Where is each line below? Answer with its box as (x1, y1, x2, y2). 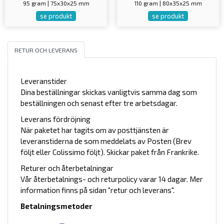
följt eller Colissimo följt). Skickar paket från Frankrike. (20, 147, 199, 157)
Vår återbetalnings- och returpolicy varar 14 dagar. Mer (20, 174, 203, 184)
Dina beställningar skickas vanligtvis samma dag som (20, 87, 197, 97)
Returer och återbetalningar (20, 163, 113, 173)
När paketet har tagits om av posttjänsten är (20, 125, 169, 135)
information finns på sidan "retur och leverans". (20, 185, 174, 195)
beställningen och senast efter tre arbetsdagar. (20, 98, 177, 108)
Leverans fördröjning (20, 114, 90, 124)
